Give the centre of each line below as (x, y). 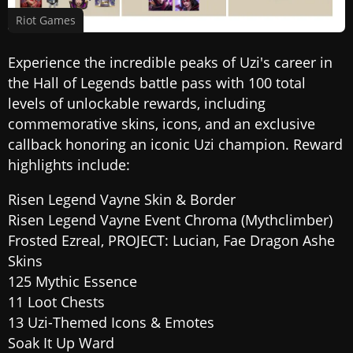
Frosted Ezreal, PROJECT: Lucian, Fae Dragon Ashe (171, 241)
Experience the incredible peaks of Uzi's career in (170, 63)
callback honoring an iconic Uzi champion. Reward (175, 145)
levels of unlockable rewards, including (137, 104)
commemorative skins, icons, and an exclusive (162, 124)
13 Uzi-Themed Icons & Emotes (111, 323)
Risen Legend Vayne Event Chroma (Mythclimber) (170, 220)
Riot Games (46, 20)
